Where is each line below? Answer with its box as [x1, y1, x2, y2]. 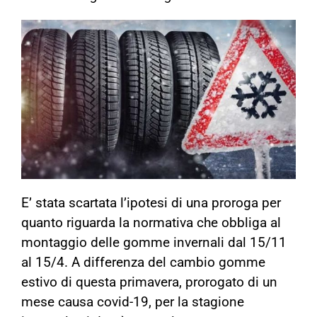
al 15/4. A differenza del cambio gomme [21, 255, 265, 271]
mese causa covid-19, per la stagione [21, 294, 244, 311]
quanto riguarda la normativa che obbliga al [21, 215, 281, 231]
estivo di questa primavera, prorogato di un [21, 275, 277, 291]
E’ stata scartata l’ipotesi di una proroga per [21, 195, 281, 212]
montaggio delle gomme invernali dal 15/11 [21, 235, 287, 251]
